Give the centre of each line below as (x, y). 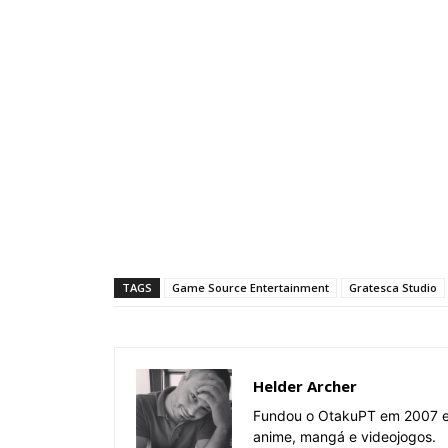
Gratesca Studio (393, 287)
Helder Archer (305, 385)
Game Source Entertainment (250, 287)
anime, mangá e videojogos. (344, 436)
